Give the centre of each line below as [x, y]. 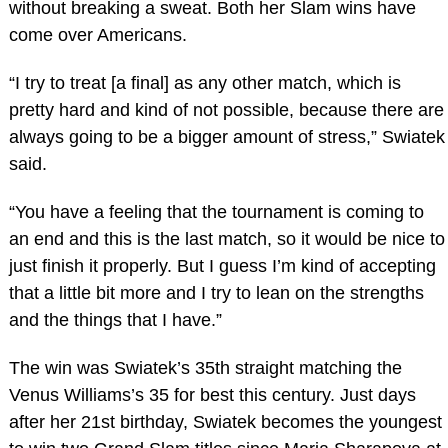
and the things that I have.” [115, 319]
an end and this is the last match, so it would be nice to [226, 238]
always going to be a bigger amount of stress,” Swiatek [226, 137]
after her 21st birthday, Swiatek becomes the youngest [225, 421]
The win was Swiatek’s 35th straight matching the [205, 367]
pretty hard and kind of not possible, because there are [226, 110]
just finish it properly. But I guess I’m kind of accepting [222, 265]
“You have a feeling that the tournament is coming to [216, 211]
